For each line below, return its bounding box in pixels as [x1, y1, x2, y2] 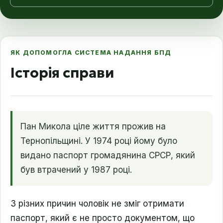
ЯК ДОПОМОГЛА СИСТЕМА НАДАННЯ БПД [10, 49, 172, 56]
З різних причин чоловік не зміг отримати [10, 199, 184, 209]
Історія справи [10, 64, 114, 82]
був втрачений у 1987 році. [20, 165, 132, 175]
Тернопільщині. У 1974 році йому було [20, 136, 177, 146]
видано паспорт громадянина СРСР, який [20, 150, 195, 160]
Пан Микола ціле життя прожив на [20, 121, 166, 131]
